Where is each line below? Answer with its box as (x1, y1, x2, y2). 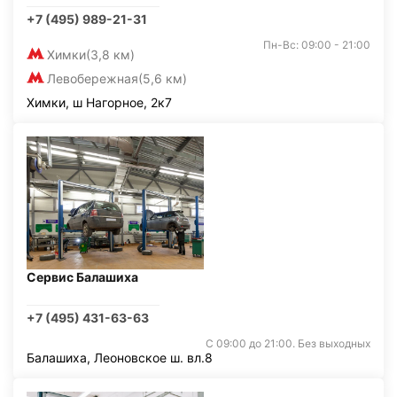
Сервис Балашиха (27, 269, 138, 284)
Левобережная (47, 71, 138, 86)
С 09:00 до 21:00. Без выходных (206, 337, 370, 350)
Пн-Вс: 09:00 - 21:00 (263, 38, 370, 51)
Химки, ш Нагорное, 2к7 (27, 95, 172, 110)
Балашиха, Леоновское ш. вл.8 (27, 350, 213, 365)
